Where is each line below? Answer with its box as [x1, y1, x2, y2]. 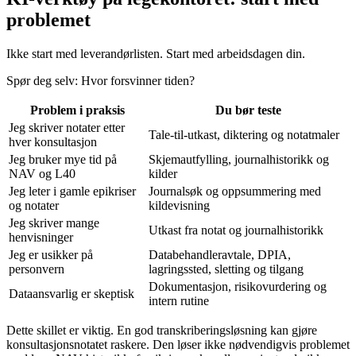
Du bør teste [215, 103, 281, 117]
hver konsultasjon [9, 134, 97, 149]
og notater [9, 198, 59, 212]
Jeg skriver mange [9, 215, 99, 230]
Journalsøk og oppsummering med [149, 184, 321, 198]
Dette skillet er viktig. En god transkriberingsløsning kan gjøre [6, 323, 317, 337]
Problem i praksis [29, 103, 125, 117]
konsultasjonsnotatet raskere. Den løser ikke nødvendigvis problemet [6, 337, 350, 351]
